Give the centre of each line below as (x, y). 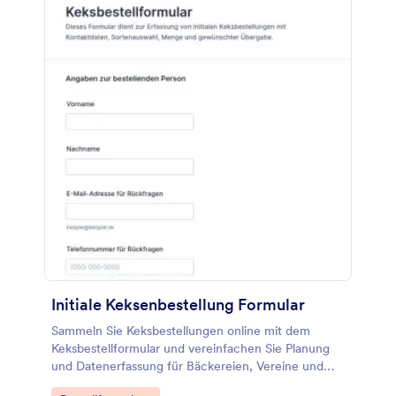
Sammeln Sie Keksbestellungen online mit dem (181, 331)
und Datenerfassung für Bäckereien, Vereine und (187, 366)
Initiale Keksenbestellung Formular (178, 305)
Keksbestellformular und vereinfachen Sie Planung (190, 348)
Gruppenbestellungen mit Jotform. (148, 384)
